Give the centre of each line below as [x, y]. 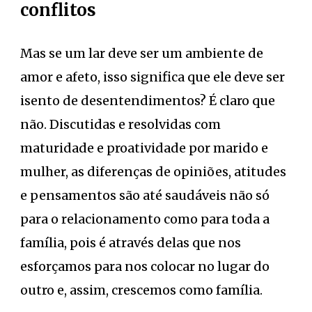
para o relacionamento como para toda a [145, 219]
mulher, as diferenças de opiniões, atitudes [153, 171]
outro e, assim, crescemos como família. [141, 290]
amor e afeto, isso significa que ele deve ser [153, 77]
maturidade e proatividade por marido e [144, 148]
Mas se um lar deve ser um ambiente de [142, 53]
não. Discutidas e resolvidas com [120, 124]
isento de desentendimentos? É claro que [148, 100]
